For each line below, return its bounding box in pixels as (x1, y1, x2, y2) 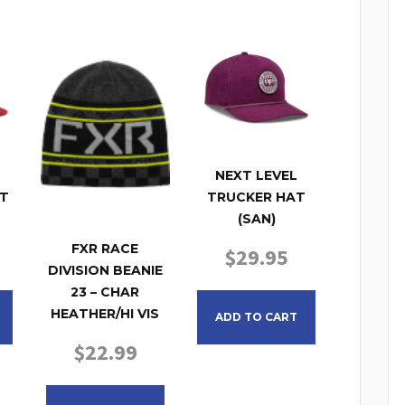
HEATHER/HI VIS (51, 306, 160, 323)
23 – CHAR (71, 284, 140, 301)
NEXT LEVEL (215, 167, 298, 184)
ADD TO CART (215, 310, 298, 325)
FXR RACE (71, 240, 139, 258)
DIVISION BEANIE (47, 262, 163, 279)
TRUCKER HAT (207, 189, 306, 206)
